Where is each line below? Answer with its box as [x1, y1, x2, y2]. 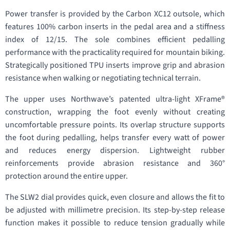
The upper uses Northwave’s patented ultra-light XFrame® [5, 93, 225, 105]
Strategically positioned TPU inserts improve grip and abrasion [5, 60, 225, 71]
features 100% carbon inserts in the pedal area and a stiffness [5, 21, 225, 32]
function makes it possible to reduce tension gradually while [5, 217, 225, 228]
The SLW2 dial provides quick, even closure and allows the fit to [5, 191, 225, 203]
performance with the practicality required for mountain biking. [5, 47, 225, 58]
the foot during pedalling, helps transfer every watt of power [5, 132, 225, 143]
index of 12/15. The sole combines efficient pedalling [5, 34, 225, 45]
